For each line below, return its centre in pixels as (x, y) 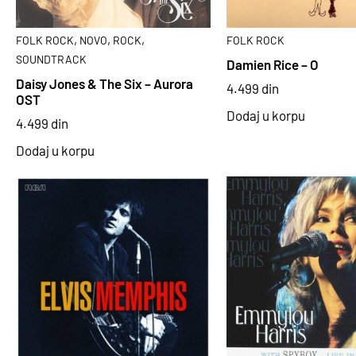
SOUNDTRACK (51, 60)
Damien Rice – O (272, 64)
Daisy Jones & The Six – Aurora (104, 83)
